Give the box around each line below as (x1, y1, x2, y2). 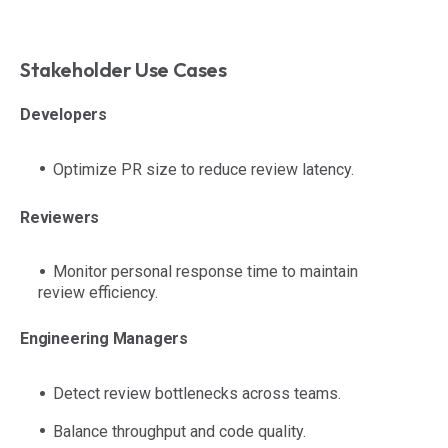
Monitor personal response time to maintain (53, 262, 358, 282)
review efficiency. (38, 283, 158, 303)
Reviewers (20, 207, 100, 227)
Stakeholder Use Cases (20, 56, 227, 82)
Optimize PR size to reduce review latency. (53, 159, 354, 179)
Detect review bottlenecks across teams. (53, 384, 341, 404)
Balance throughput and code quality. (53, 421, 306, 441)
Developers (20, 104, 107, 124)
